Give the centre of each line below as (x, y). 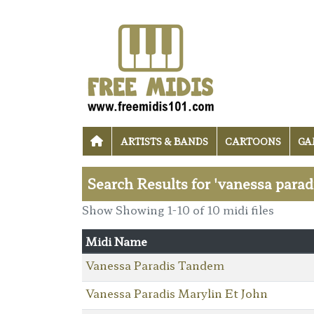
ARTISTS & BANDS (164, 142)
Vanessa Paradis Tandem (155, 265)
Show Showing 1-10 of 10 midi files (178, 209)
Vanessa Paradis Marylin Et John (176, 293)
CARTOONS (253, 142)
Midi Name (116, 241)
